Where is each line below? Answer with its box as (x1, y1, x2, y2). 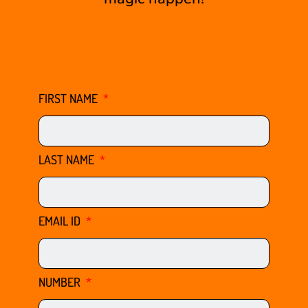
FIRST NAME (38, 90, 100, 106)
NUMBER (38, 274, 83, 289)
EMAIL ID (38, 212, 83, 228)
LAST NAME (38, 151, 97, 167)
